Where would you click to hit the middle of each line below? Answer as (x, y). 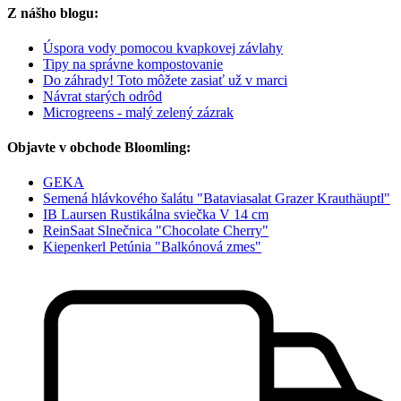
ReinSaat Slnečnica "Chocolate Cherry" (156, 231)
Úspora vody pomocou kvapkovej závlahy (163, 47)
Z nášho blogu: (53, 13)
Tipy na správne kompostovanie (133, 64)
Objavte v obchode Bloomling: (99, 148)
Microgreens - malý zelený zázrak (138, 112)
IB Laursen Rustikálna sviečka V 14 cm (156, 215)
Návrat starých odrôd (102, 96)
